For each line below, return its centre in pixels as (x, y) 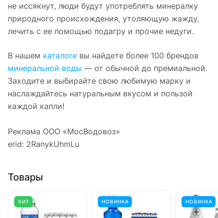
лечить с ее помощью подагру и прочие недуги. (101, 31)
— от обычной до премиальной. (145, 68)
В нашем (25, 55)
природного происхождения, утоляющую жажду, (103, 18)
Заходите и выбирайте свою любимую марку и (99, 81)
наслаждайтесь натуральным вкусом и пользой (100, 93)
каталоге (60, 55)
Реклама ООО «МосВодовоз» (64, 131)
